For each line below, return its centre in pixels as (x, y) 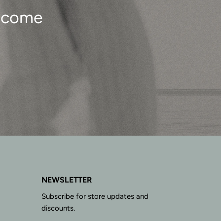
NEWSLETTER (67, 180)
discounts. (58, 208)
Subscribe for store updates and (95, 197)
